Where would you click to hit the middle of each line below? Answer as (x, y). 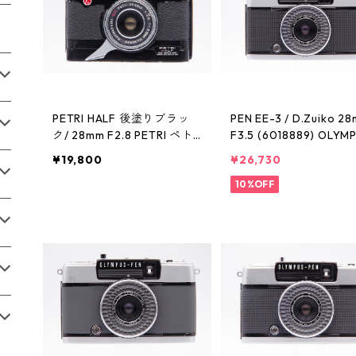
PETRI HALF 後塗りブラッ (121, 119)
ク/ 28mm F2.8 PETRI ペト (123, 135)
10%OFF (255, 184)
